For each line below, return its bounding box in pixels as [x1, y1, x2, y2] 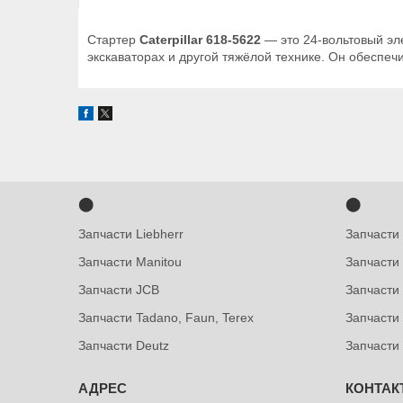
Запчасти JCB [78, 282, 160, 297]
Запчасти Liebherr [78, 227, 184, 241]
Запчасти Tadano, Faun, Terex [78, 310, 255, 325]
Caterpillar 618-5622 [139, 32, 261, 47]
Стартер [87, 32, 139, 47]
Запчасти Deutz [78, 338, 170, 353]
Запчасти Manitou [78, 255, 183, 269]
